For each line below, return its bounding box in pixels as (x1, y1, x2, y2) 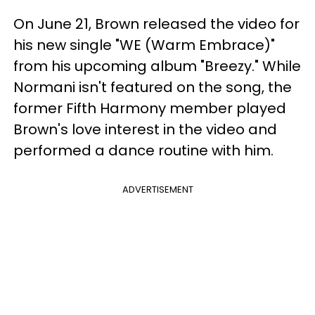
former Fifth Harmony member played (13, 98, 286, 118)
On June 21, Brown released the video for (13, 13, 300, 34)
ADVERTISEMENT (122, 182, 193, 196)
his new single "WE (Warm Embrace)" (13, 34, 275, 55)
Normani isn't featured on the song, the (13, 77, 292, 97)
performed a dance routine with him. (13, 140, 274, 160)
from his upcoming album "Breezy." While (13, 56, 301, 76)
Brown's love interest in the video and (13, 119, 277, 139)
